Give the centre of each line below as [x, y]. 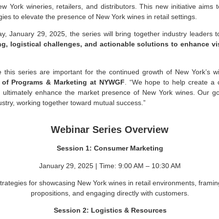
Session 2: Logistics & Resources [111, 210]
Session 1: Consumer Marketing [111, 148]
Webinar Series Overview [109, 130]
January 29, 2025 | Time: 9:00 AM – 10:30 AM [110, 165]
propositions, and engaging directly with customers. [110, 193]
